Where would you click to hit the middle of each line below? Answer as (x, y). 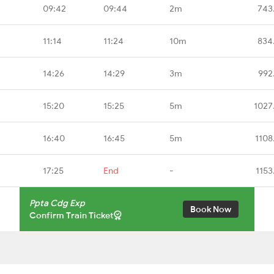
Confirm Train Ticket (72, 215)
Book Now (211, 209)
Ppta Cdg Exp (57, 203)
